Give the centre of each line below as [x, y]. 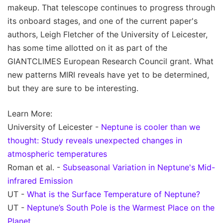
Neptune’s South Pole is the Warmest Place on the [121, 207]
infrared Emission [40, 180]
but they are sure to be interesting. [73, 88]
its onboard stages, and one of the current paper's [103, 21]
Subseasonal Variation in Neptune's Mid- [139, 167]
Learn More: [30, 113]
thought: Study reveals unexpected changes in [95, 140]
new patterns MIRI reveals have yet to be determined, [108, 74]
